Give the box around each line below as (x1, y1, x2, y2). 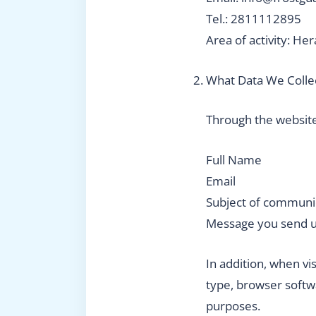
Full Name (206, 152, 262, 169)
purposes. (206, 298, 261, 315)
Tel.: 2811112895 (206, 11, 302, 28)
